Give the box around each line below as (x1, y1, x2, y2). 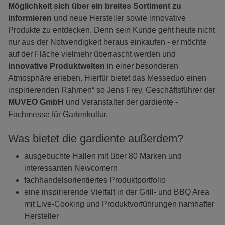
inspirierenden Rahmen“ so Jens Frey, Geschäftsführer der (8, 86, 215, 95)
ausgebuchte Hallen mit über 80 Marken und (24, 152, 182, 161)
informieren (8, 14, 52, 23)
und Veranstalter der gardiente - (64, 98, 178, 107)
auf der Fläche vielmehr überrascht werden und (8, 50, 176, 59)
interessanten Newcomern (24, 164, 118, 173)
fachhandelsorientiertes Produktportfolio (24, 176, 166, 185)
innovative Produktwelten (8, 62, 107, 71)
